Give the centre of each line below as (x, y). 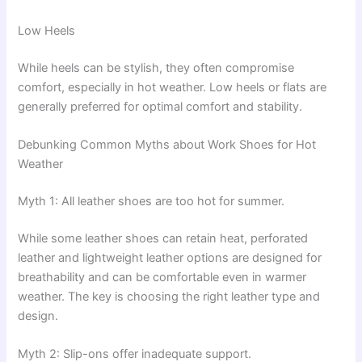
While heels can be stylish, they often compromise (156, 68)
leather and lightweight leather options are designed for (170, 258)
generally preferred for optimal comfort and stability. (160, 107)
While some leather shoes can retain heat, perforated (163, 239)
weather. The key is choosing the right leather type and (169, 297)
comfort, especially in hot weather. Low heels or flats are (173, 87)
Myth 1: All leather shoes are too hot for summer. (152, 202)
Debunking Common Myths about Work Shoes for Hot (167, 145)
